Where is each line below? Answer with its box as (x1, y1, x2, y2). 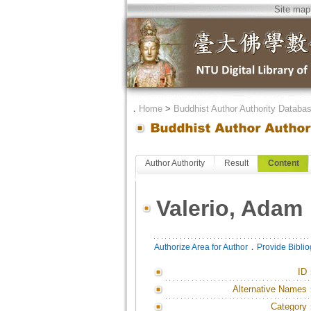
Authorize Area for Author (153, 242, 248, 252)
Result (224, 158, 249, 168)
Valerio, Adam (155, 196, 303, 221)
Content (267, 158, 299, 168)
